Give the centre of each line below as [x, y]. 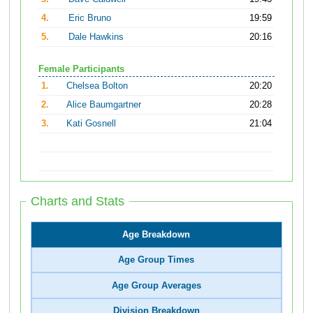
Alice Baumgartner [104, 104]
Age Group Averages [156, 285]
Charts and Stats [78, 202]
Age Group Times [156, 260]
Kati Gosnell [92, 123]
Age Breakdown [156, 234]
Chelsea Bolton [97, 86]
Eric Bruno [90, 18]
